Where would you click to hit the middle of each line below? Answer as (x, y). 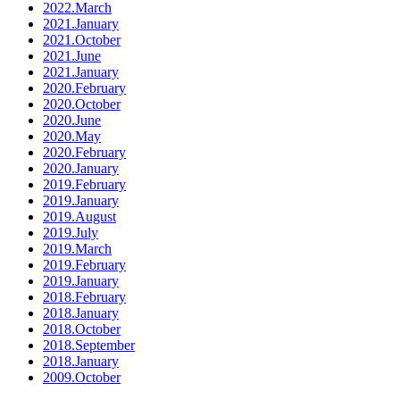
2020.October (82, 104)
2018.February (84, 297)
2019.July (71, 233)
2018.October (82, 329)
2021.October (82, 40)
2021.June (72, 56)
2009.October (82, 377)
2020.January (81, 168)
